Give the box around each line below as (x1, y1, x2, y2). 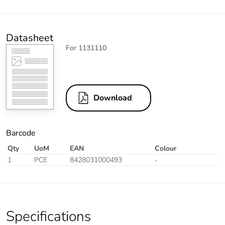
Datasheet (6, 31, 53, 45)
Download (93, 92, 132, 104)
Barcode (6, 128, 36, 139)
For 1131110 (66, 43, 106, 53)
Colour (155, 144, 176, 154)
